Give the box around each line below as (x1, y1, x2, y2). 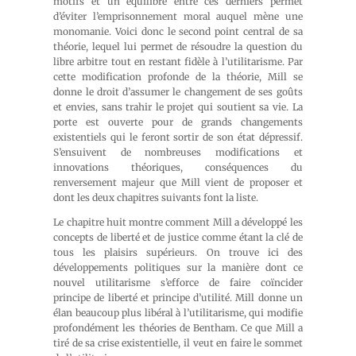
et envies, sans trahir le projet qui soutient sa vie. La (53, 101, 303, 113)
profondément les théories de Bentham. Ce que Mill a (53, 322, 303, 334)
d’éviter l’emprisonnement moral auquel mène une (53, 10, 303, 22)
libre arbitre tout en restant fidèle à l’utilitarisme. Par (53, 56, 303, 68)
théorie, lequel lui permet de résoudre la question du (53, 41, 303, 52)
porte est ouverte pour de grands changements (53, 116, 303, 128)
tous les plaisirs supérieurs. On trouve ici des (53, 246, 303, 258)
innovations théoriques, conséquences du (53, 161, 303, 173)
